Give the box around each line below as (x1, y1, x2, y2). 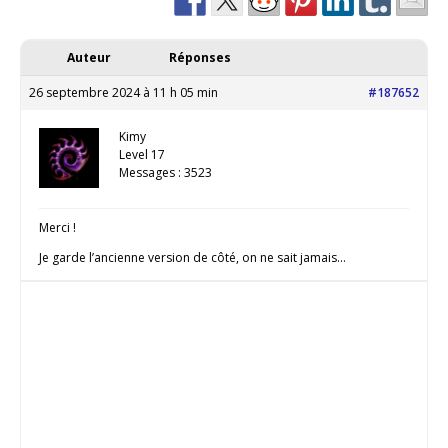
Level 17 (119, 146, 165, 164)
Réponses (169, 49, 231, 67)
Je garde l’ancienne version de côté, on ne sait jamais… (39, 249, 346, 267)
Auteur (67, 49, 111, 67)
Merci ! (39, 219, 76, 237)
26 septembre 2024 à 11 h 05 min (29, 84, 218, 102)
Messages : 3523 (119, 164, 212, 182)
